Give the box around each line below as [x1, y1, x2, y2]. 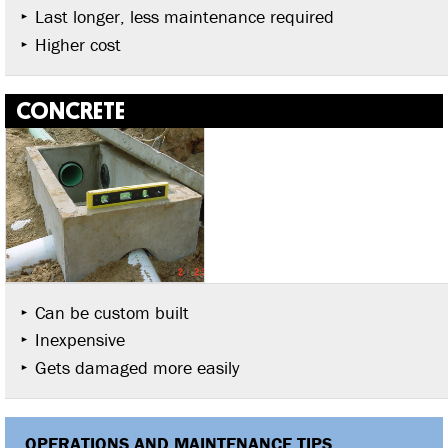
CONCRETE [16, 98, 125, 123]
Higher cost [35, 32, 121, 56]
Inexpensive [35, 328, 125, 352]
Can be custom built [35, 300, 189, 324]
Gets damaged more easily [35, 355, 239, 379]
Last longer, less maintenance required [35, 5, 334, 29]
